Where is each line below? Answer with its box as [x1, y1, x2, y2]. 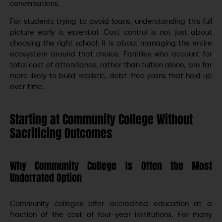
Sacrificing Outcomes [10, 124, 112, 142]
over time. [10, 83, 44, 91]
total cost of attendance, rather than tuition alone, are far [10, 61, 212, 69]
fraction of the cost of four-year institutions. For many [10, 211, 212, 219]
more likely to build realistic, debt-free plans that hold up [10, 72, 212, 80]
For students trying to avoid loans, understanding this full [10, 18, 212, 25]
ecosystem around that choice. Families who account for [10, 51, 212, 58]
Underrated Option [10, 170, 82, 185]
